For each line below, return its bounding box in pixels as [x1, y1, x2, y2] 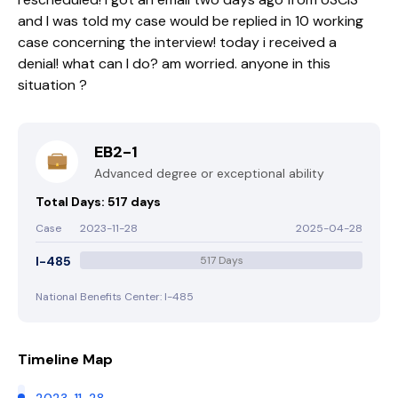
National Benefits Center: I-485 [36, 290, 194, 304]
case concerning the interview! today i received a [18, 33, 337, 52]
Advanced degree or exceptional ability [94, 165, 324, 181]
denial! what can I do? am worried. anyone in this [18, 54, 330, 73]
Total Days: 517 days [36, 194, 161, 210]
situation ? [18, 76, 87, 94]
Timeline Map [18, 350, 113, 369]
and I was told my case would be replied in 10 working [18, 12, 363, 30]
